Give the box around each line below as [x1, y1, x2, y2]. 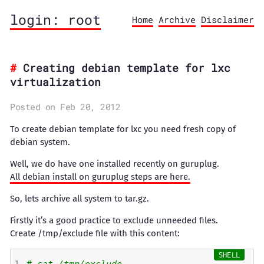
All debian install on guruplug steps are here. [10, 171, 190, 182]
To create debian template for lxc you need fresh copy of [10, 124, 236, 134]
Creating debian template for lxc [23, 61, 230, 75]
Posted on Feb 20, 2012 [10, 101, 120, 113]
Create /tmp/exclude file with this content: [10, 228, 180, 239]
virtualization [10, 75, 101, 89]
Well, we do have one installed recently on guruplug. [10, 159, 219, 169]
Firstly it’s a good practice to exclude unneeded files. [10, 215, 218, 226]
